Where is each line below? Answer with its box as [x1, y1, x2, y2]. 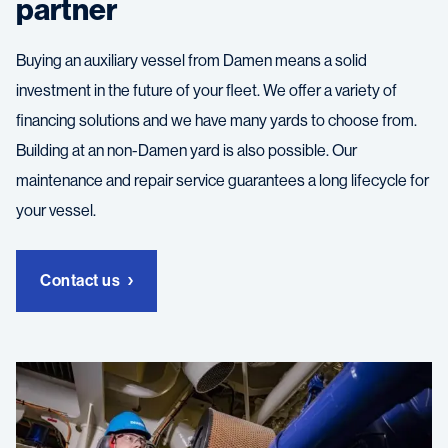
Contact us [40, 271, 120, 291]
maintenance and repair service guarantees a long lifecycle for [16, 171, 429, 191]
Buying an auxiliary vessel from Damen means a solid [16, 51, 367, 71]
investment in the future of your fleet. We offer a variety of [16, 81, 397, 101]
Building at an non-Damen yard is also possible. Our [16, 141, 357, 161]
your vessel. [16, 201, 96, 221]
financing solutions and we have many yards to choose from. [16, 111, 417, 131]
